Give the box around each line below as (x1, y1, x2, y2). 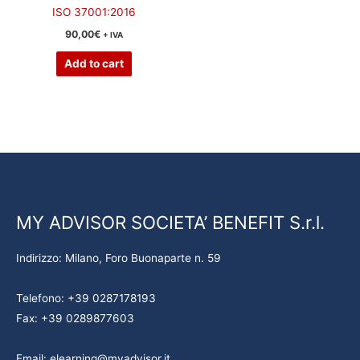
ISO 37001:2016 (52, 6, 136, 19)
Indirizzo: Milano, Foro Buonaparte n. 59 (16, 252, 221, 265)
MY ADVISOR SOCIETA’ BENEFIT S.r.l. (16, 211, 325, 234)
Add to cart (64, 56, 124, 70)
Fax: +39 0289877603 (16, 312, 134, 325)
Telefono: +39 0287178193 (16, 292, 156, 305)
